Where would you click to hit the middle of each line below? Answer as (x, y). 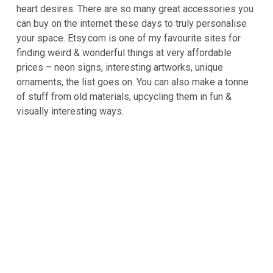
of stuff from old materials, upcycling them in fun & (124, 97)
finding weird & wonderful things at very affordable (124, 53)
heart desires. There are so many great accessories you (135, 9)
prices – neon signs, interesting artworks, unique (120, 68)
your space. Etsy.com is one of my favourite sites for (129, 38)
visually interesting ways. (70, 112)
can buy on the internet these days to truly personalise (132, 24)
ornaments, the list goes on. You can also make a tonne (133, 82)
